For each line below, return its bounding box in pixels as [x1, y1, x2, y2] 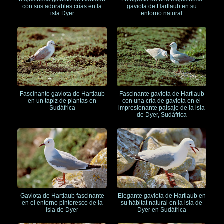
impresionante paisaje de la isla [118, 104, 205, 112]
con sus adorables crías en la [22, 2, 102, 10]
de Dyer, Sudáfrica [136, 111, 187, 119]
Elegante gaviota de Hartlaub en [117, 192, 206, 199]
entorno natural [141, 9, 182, 17]
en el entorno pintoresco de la [21, 199, 103, 206]
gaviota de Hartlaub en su [126, 2, 197, 10]
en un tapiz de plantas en [28, 97, 96, 105]
